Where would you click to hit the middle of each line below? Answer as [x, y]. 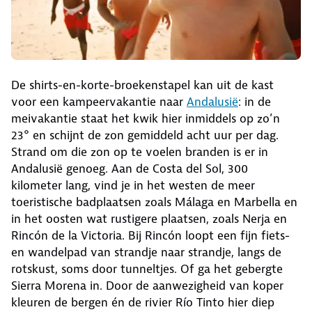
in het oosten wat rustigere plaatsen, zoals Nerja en [149, 218]
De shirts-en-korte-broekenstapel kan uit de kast [142, 85]
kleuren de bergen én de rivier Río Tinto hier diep [143, 302]
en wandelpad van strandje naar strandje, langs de [146, 252]
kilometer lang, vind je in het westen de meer [133, 185]
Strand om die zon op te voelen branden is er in [140, 151]
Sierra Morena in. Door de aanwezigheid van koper [147, 285]
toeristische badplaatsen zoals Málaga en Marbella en [154, 202]
